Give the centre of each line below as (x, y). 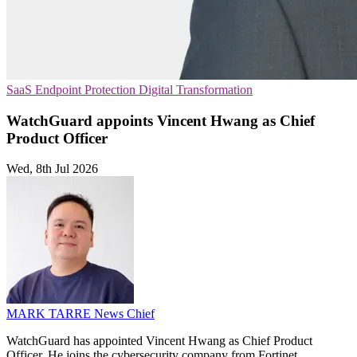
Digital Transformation (196, 90)
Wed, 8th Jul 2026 (52, 169)
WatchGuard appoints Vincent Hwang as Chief (161, 120)
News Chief (124, 314)
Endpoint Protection (87, 90)
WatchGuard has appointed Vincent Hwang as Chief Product (159, 341)
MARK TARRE (50, 314)
